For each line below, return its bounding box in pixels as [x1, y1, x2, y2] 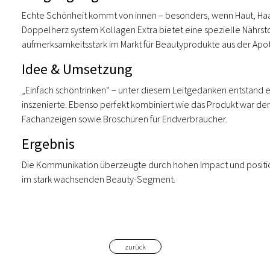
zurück [124, 242, 146, 251]
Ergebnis [22, 134, 75, 153]
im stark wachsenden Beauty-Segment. [22, 173, 175, 185]
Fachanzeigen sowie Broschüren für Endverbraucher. [22, 113, 227, 125]
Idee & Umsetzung [22, 60, 133, 78]
